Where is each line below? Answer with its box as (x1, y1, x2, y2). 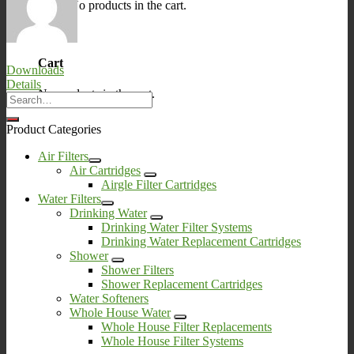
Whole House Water (70, 305, 171, 319)
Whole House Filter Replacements (101, 319, 272, 333)
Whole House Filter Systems (101, 333, 243, 348)
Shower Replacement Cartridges (101, 277, 262, 291)
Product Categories (6, 122, 101, 136)
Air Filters (38, 149, 88, 163)
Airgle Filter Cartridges (101, 177, 217, 191)
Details (6, 77, 41, 91)
